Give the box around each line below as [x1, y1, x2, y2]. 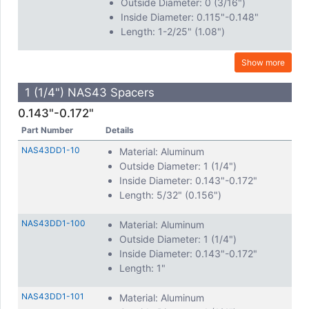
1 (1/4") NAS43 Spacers [25, 86, 154, 99]
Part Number [21, 125, 73, 135]
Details [106, 125, 134, 135]
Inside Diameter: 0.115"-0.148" [121, 11, 259, 23]
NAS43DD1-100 [21, 218, 86, 228]
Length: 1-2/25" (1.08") [121, 26, 225, 37]
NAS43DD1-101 [21, 291, 84, 301]
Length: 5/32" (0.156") [119, 189, 221, 201]
